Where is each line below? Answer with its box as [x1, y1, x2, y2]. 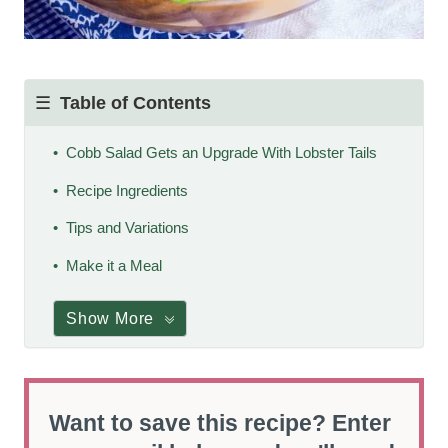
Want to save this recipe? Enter [49, 410, 391, 436]
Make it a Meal [65, 256, 162, 274]
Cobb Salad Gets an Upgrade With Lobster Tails [65, 144, 377, 161]
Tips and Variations [65, 219, 189, 237]
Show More [66, 309, 155, 327]
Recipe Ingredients [65, 181, 188, 199]
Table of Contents [60, 93, 211, 113]
